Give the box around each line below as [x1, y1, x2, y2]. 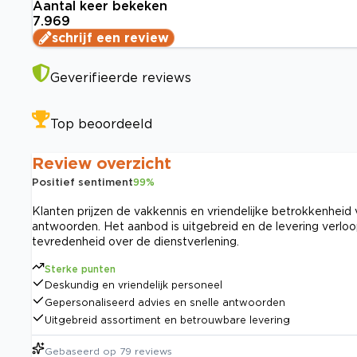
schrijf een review [52, 30, 169, 45]
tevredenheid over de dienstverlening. [32, 235, 239, 248]
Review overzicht [32, 154, 171, 172]
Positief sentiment [32, 176, 133, 188]
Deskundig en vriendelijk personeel [45, 280, 222, 291]
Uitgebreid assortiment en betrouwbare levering [45, 315, 290, 326]
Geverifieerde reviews [50, 70, 191, 85]
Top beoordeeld [50, 116, 152, 131]
